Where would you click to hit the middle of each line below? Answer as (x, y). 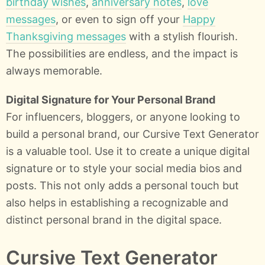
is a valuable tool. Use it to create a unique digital (128, 151)
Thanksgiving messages (66, 36)
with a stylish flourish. (182, 36)
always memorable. (54, 70)
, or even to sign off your (119, 19)
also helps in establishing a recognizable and (117, 202)
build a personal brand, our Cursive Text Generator (132, 134)
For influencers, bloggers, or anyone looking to (123, 117)
